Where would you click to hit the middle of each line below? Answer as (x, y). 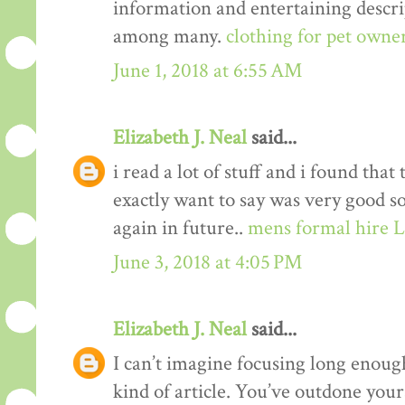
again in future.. (180, 228)
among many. (170, 36)
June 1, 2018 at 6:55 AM (207, 71)
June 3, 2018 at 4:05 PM (207, 262)
